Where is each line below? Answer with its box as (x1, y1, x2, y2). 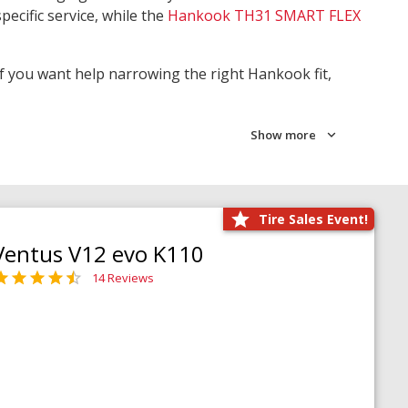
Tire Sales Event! (258, 210, 368, 229)
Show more (250, 127, 316, 144)
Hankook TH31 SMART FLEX (168, 5, 361, 26)
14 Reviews (91, 269, 154, 286)
